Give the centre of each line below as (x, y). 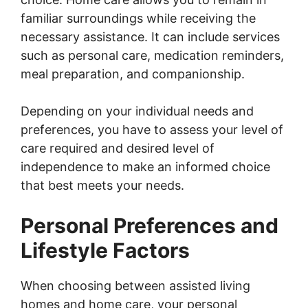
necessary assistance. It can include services (150, 36)
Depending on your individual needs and (137, 111)
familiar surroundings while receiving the (138, 18)
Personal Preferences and (150, 225)
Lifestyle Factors (105, 250)
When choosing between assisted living (135, 285)
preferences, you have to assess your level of (152, 129)
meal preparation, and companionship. (133, 74)
